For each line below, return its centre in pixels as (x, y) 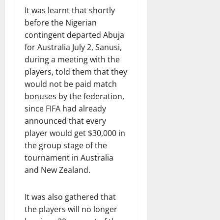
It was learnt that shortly (70, 10)
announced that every (65, 121)
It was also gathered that (70, 197)
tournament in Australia (69, 158)
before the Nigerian (61, 23)
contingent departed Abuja (74, 35)
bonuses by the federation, (74, 96)
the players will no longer (71, 209)
